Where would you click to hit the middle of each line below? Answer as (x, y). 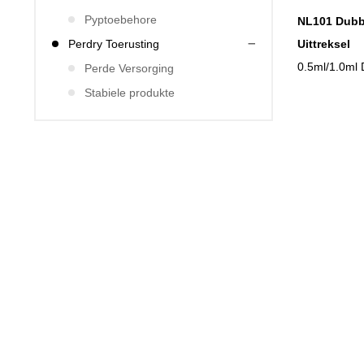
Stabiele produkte (130, 93)
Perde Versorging (129, 68)
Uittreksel (324, 43)
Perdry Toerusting (114, 44)
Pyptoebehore (121, 19)
